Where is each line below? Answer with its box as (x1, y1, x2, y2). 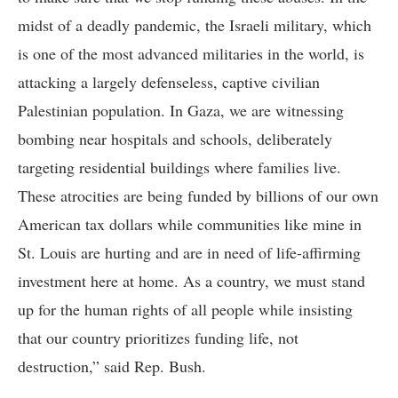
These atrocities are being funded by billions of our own (18, 185, 378, 207)
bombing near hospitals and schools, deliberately (18, 128, 332, 150)
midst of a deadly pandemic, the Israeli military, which (18, 14, 371, 36)
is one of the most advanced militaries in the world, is (18, 43, 364, 65)
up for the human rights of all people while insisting (18, 298, 353, 321)
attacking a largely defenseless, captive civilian (18, 71, 320, 93)
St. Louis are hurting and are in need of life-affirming (18, 242, 361, 264)
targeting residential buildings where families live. (18, 156, 341, 179)
